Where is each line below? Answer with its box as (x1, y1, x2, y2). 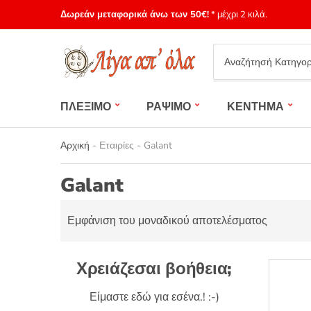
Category (212, 60, 260, 76)
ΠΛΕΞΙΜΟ (60, 99, 111, 115)
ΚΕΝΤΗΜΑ (226, 99, 284, 115)
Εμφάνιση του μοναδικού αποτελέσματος (67, 213, 267, 228)
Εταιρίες (99, 139, 134, 152)
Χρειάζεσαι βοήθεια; (76, 258, 233, 280)
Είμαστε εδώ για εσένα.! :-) (89, 289, 219, 305)
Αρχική (60, 139, 90, 152)
